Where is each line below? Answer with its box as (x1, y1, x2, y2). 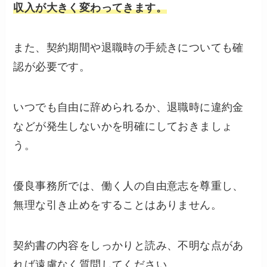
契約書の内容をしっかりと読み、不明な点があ (13, 239, 244, 252)
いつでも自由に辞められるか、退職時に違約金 (13, 101, 244, 114)
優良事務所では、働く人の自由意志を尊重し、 (13, 180, 244, 193)
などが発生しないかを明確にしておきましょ (13, 120, 233, 133)
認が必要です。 (13, 61, 91, 73)
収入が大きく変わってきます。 (13, 1, 167, 14)
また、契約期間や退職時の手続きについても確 (13, 42, 244, 54)
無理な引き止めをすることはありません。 (13, 199, 222, 212)
